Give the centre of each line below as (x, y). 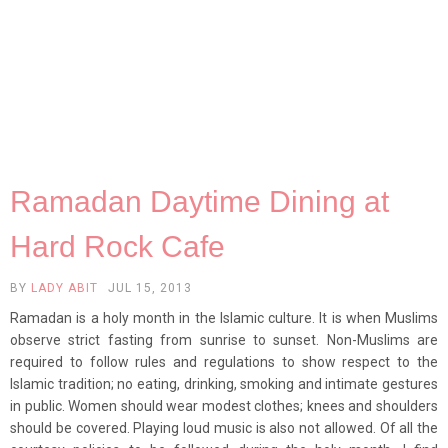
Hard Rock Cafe (117, 246)
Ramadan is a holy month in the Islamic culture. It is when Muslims (224, 317)
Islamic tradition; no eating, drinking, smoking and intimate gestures (224, 383)
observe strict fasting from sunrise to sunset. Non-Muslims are (224, 339)
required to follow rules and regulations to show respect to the (224, 361)
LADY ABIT (64, 287)
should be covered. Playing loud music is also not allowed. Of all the (224, 427)
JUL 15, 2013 (150, 287)
